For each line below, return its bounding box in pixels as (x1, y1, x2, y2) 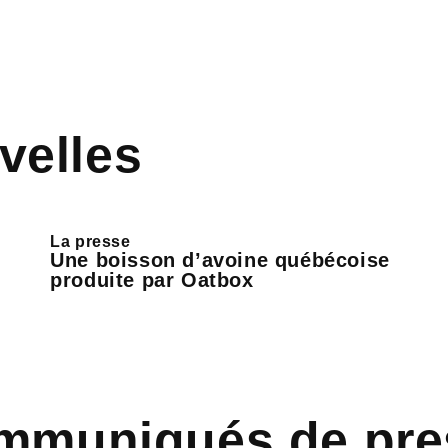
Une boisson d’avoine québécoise (50, 249, 390, 271)
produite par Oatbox (50, 269, 254, 291)
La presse (50, 233, 131, 250)
